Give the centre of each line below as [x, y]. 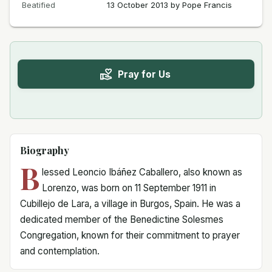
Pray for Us [144, 74]
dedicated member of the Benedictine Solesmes [122, 219]
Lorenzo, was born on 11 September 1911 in [129, 188]
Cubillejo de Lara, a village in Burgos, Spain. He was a [130, 204]
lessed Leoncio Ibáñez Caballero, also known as [142, 172]
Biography [45, 150]
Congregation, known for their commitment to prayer [130, 235]
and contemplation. [60, 251]
